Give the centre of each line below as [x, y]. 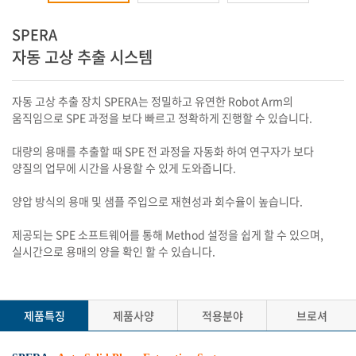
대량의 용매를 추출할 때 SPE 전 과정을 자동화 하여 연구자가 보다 [163, 151]
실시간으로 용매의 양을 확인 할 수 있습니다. [114, 251]
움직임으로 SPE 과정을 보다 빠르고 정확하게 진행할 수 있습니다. [162, 118]
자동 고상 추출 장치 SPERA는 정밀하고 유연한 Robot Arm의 [153, 101]
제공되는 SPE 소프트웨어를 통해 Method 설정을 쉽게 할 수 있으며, [168, 234]
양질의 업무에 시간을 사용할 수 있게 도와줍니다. [124, 168]
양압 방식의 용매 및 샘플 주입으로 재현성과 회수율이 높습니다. [157, 201]
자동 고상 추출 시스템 [82, 57]
